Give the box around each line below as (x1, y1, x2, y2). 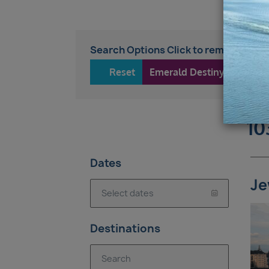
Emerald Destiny (150, 66, 225, 78)
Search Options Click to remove (90, 43, 241, 56)
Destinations (90, 221, 160, 236)
